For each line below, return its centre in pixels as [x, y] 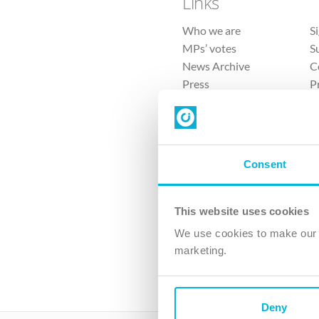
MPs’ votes [210, 48]
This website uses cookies [241, 211]
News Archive [216, 66]
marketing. [200, 250]
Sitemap [203, 102]
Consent [265, 164]
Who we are [212, 31]
